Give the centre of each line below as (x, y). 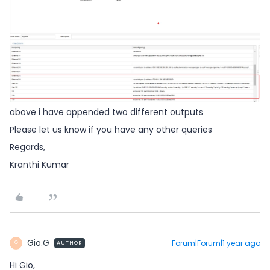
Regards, (27, 147)
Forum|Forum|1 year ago (216, 243)
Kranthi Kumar (39, 164)
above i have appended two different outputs (106, 112)
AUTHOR (70, 243)
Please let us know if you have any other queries (111, 129)
